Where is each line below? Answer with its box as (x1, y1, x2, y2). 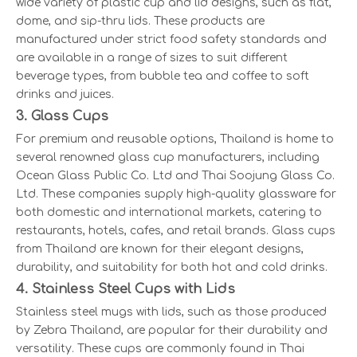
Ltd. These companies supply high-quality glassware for (16, 188, 336, 201)
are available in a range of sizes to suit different (16, 52, 288, 65)
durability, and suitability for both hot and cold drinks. (16, 261, 328, 274)
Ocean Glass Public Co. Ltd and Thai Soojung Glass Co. (16, 170, 335, 182)
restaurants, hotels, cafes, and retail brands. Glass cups (16, 225, 335, 237)
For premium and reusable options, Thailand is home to (16, 133, 334, 146)
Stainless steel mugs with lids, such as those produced (16, 306, 327, 319)
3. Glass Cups (16, 109, 108, 124)
